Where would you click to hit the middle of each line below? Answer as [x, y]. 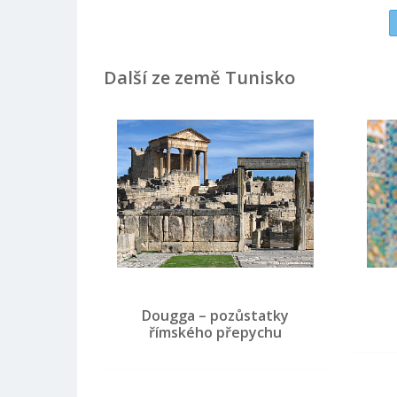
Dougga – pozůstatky [216, 315]
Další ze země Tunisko [199, 78]
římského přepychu [216, 332]
